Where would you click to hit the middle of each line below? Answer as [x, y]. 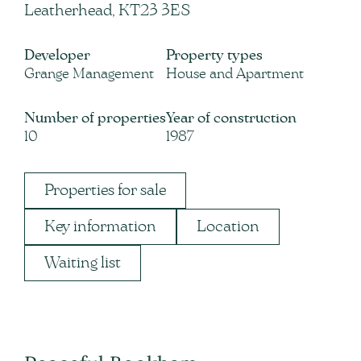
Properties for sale [105, 190]
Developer [57, 55]
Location [228, 226]
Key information [100, 226]
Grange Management [89, 74]
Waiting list [83, 262]
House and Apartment [235, 74]
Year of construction [231, 118]
